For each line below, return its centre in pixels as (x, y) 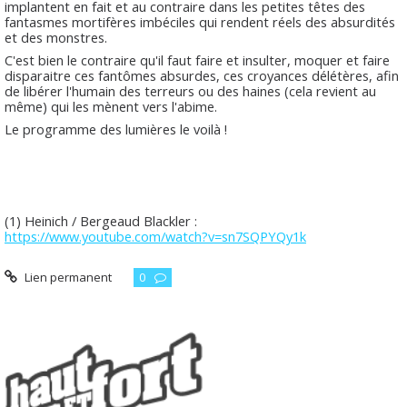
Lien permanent (66, 278)
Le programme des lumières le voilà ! (119, 129)
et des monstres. (58, 38)
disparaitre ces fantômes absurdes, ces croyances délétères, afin (202, 76)
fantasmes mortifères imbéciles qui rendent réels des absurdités (200, 22)
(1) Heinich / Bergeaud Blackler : (101, 220)
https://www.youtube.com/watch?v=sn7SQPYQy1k (155, 236)
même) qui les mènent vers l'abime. (113, 107)
